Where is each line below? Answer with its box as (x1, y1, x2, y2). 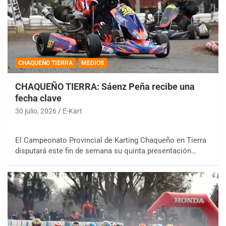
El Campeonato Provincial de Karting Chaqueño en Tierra (15, 136, 206, 145)
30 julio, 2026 (15, 107, 56, 116)
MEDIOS (81, 60, 104, 67)
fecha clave (15, 93, 62, 104)
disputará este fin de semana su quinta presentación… (15, 146, 196, 156)
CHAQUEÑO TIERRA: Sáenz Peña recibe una (15, 81, 195, 92)
